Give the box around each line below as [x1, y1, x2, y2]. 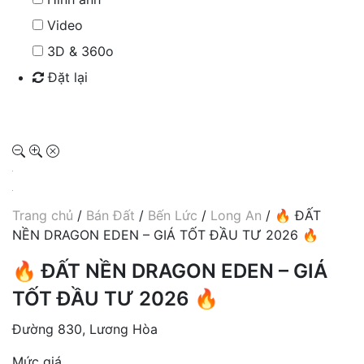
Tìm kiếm [37, 102, 93, 119]
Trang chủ [12, 206, 73, 223]
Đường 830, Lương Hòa [12, 320, 158, 337]
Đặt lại [44, 68, 88, 85]
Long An [210, 206, 262, 223]
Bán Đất [86, 206, 135, 223]
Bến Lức [148, 206, 197, 223]
